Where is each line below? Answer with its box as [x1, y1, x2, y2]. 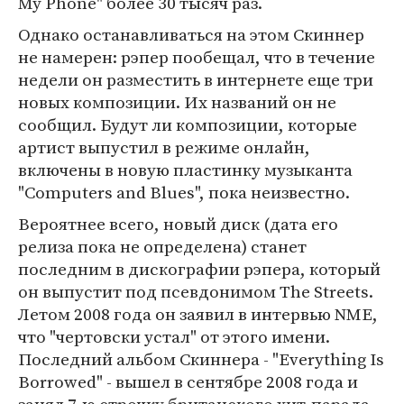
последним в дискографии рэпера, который [18, 257, 381, 280]
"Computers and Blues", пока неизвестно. [18, 180, 350, 204]
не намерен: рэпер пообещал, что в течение [18, 45, 375, 69]
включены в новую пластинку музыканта [18, 158, 353, 181]
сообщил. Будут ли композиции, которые [18, 113, 357, 136]
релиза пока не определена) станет [18, 234, 307, 258]
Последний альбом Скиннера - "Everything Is [18, 347, 384, 371]
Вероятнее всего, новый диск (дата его [18, 212, 338, 235]
